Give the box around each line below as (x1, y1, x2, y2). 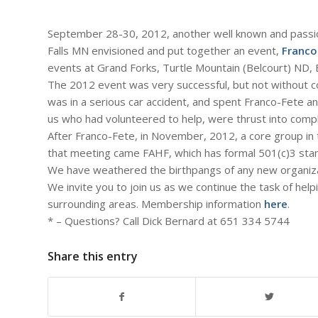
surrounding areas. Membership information (48, 197, 264, 212)
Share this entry (48, 248, 138, 265)
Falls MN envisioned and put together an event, (48, 43, 282, 58)
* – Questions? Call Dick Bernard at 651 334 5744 (48, 214, 290, 229)
